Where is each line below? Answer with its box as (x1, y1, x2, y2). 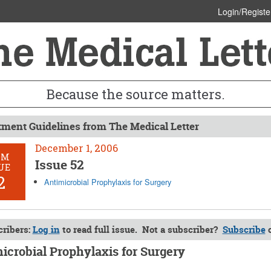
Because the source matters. (46, 85, 225, 103)
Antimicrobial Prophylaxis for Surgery (44, 176, 172, 188)
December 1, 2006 (35, 142, 119, 154)
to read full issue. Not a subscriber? (59, 223, 223, 236)
